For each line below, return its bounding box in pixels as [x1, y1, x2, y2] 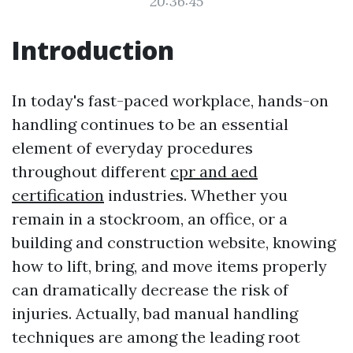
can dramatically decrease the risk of [12, 280, 288, 299]
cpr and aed [170, 162, 258, 181]
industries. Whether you [104, 185, 288, 205]
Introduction [12, 33, 174, 67]
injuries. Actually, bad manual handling [12, 303, 298, 323]
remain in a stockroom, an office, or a [12, 209, 288, 229]
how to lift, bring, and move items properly [12, 256, 327, 276]
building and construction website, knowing [12, 232, 336, 252]
